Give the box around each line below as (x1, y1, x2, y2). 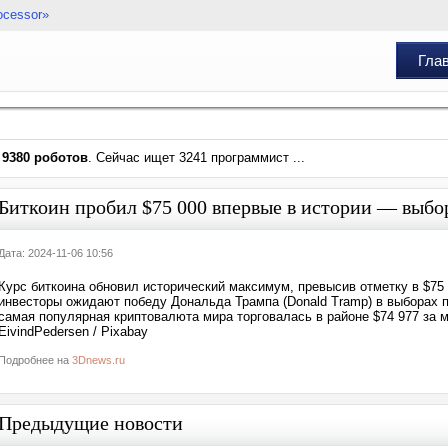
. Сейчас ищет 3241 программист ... (88, 150, 305, 165)
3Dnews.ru (72, 354, 125, 366)
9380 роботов (2, 150, 88, 165)
